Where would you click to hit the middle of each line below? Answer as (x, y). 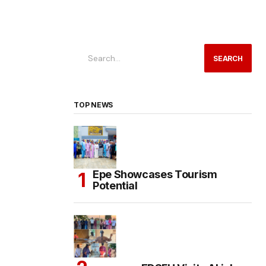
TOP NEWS (94, 105)
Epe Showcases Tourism (155, 175)
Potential (115, 186)
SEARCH (228, 58)
